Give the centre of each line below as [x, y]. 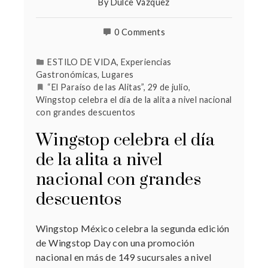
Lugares [118, 74]
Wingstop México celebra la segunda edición [133, 228]
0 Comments [140, 32]
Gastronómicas [67, 74]
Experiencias [146, 62]
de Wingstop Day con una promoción [115, 243]
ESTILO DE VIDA [82, 62]
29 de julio [168, 87]
